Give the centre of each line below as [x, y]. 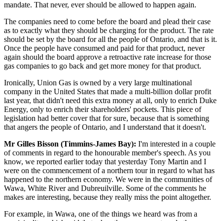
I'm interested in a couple [176, 144]
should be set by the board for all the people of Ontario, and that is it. [110, 39]
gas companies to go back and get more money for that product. [103, 66]
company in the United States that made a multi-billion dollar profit [108, 91]
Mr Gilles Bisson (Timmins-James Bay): [70, 144]
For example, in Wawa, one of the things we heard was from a [101, 214]
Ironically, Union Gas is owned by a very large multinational [98, 82]
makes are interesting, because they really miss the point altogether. [108, 197]
